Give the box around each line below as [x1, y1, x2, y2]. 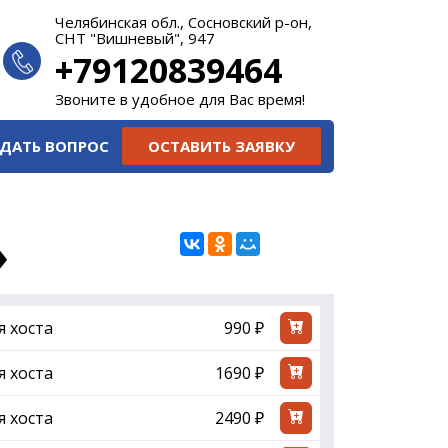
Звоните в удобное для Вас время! [54, 88, 305, 109]
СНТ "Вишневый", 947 [54, 28, 215, 48]
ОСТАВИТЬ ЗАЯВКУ [147, 136, 295, 156]
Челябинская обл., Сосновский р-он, [54, 12, 312, 32]
